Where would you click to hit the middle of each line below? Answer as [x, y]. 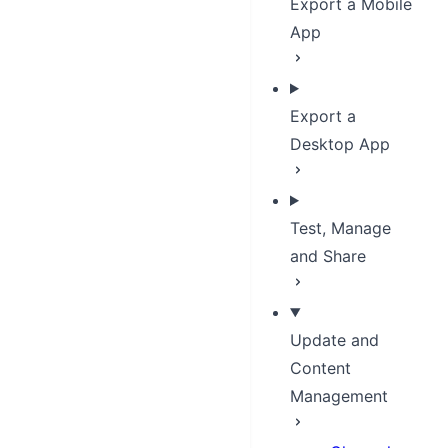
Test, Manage [340, 228]
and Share [328, 256]
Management [339, 396]
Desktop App [340, 144]
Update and [334, 340]
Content [320, 368]
